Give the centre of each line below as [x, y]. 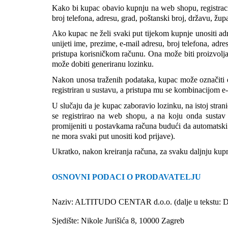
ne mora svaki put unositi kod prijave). [113, 136]
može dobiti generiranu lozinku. [103, 64]
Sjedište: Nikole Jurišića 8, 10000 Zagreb [118, 220]
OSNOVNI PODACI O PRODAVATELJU [126, 177]
